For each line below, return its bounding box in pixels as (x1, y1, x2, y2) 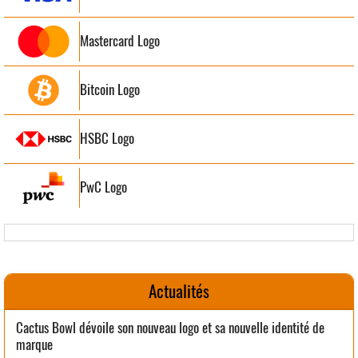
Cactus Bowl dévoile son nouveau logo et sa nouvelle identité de (16, 317, 324, 337)
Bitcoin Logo (80, 80, 140, 100)
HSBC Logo (80, 129, 134, 149)
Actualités (149, 279, 209, 303)
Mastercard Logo (80, 31, 160, 51)
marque (16, 334, 53, 354)
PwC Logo (80, 177, 127, 197)
